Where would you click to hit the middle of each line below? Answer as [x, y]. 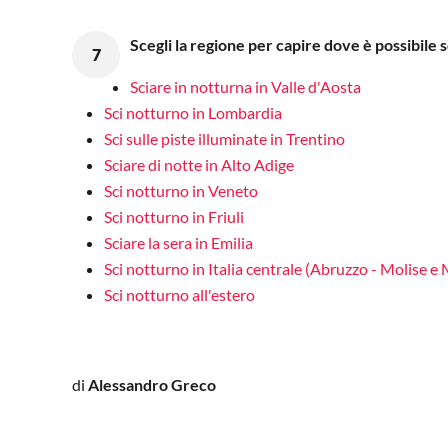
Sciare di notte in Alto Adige [199, 164]
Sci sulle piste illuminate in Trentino [224, 138]
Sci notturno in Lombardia [193, 112]
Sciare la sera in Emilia [178, 242]
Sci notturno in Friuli [174, 216]
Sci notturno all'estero [179, 294]
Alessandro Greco [152, 384]
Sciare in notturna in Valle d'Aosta [245, 86]
